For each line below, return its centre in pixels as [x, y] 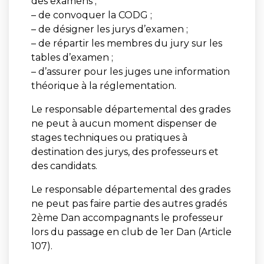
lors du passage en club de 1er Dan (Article [131, 232]
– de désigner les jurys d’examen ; [109, 29]
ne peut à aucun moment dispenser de [124, 123]
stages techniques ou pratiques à [109, 137]
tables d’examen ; [72, 57]
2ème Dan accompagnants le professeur [127, 217]
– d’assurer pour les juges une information [130, 71]
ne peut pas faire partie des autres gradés [129, 203]
